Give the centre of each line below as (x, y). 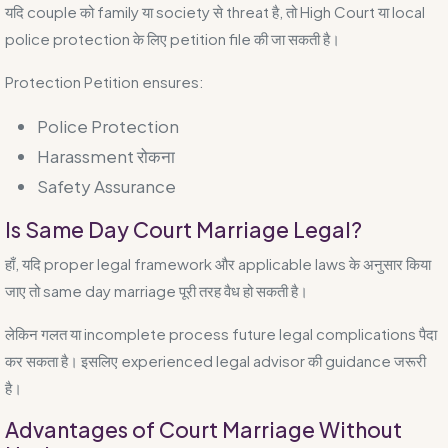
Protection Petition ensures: (104, 81)
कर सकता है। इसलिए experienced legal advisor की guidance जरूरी (215, 360)
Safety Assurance (106, 185)
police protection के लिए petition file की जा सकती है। (172, 38)
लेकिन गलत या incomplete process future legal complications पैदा (221, 333)
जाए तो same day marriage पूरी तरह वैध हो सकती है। (156, 290)
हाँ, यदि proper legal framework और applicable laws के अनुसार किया (218, 263)
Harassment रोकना (106, 155)
